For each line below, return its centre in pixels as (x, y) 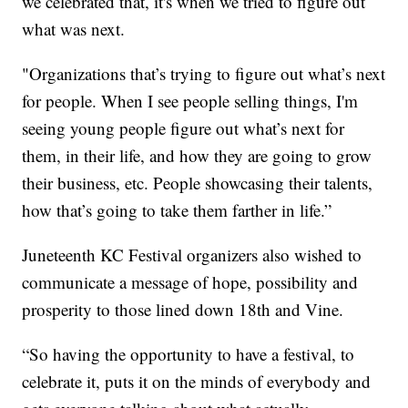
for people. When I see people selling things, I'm (190, 100)
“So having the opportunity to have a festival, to (189, 353)
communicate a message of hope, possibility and (190, 281)
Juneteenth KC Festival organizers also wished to (192, 254)
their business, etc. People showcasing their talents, (198, 182)
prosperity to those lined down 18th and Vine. (188, 309)
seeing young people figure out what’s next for (184, 127)
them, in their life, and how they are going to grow (197, 155)
